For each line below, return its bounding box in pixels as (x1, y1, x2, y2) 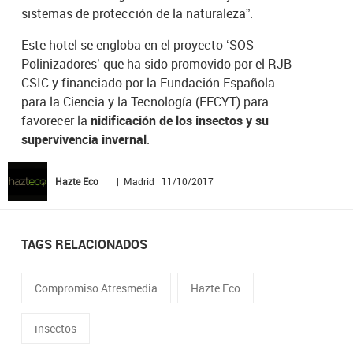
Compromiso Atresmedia (35, 280, 158, 295)
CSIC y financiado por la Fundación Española (21, 73, 276, 91)
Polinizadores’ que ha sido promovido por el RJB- (21, 54, 295, 72)
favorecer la (21, 111, 91, 129)
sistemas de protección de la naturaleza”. (21, 4, 254, 22)
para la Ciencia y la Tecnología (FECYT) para (21, 92, 269, 110)
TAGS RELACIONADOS (21, 235, 148, 253)
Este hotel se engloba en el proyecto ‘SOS (21, 35, 255, 54)
